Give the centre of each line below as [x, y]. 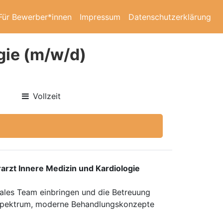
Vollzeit [47, 96]
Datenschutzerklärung [170, 17]
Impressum [100, 17]
